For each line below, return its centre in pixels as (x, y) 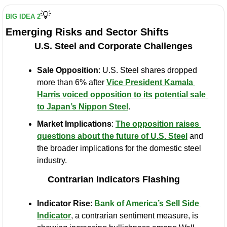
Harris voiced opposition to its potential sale (121, 94)
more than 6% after (72, 82)
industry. (52, 160)
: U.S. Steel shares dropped (148, 70)
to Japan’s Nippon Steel (83, 106)
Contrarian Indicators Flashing (113, 179)
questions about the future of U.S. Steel (112, 136)
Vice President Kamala (150, 82)
